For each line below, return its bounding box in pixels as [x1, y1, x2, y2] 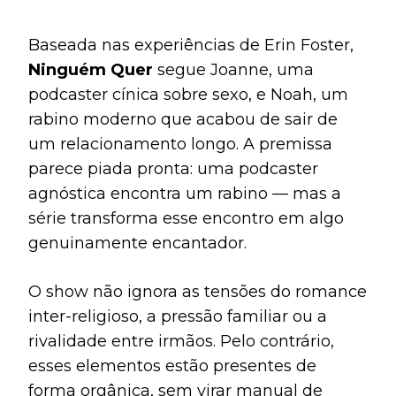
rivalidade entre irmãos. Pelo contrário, [28, 331, 334, 351]
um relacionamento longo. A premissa [28, 133, 332, 154]
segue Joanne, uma [153, 59, 314, 80]
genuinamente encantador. [28, 232, 247, 253]
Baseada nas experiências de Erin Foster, [28, 34, 354, 55]
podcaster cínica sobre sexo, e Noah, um [28, 84, 348, 104]
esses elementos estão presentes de [28, 355, 316, 376]
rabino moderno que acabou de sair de [28, 109, 338, 129]
